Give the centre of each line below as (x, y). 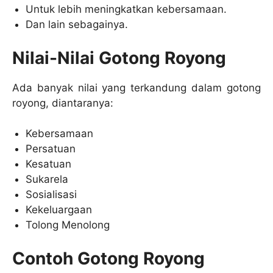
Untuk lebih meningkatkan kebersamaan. (126, 9)
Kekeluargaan (59, 210)
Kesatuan (49, 164)
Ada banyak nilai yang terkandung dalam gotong (136, 87)
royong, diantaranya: (63, 103)
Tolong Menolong (68, 225)
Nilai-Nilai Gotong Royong (119, 58)
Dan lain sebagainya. (77, 25)
